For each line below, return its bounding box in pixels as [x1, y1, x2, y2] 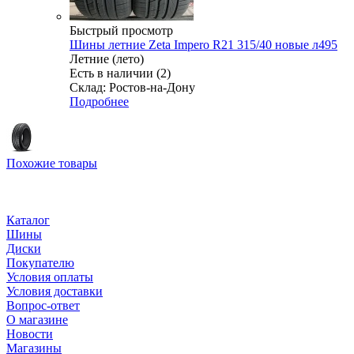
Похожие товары [6, 156, 97, 171]
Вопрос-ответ [6, 299, 80, 313]
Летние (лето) [70, 52, 144, 66]
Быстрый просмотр [70, 24, 173, 38]
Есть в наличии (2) [70, 66, 171, 81]
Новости [6, 327, 53, 341]
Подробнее [70, 95, 129, 109]
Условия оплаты [6, 270, 93, 284]
